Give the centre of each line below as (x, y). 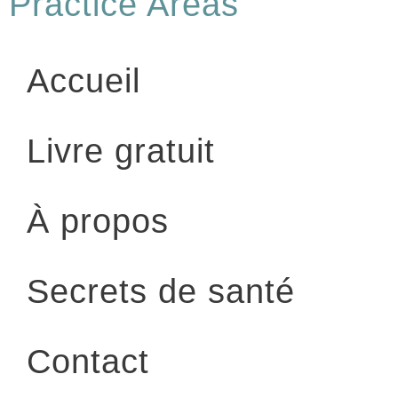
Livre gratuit (121, 151)
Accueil (84, 80)
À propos (98, 221)
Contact (88, 361)
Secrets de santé (161, 291)
